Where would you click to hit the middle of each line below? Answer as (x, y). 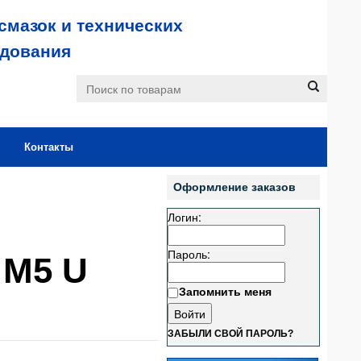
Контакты (49, 147)
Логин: (185, 217)
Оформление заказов (234, 187)
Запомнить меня (225, 291)
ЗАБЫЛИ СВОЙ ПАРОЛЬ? (230, 334)
